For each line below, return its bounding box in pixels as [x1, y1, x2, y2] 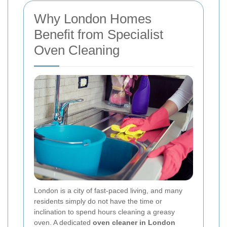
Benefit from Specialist [34, 26, 163, 42]
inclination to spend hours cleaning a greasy [34, 208, 175, 216]
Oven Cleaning [34, 42, 120, 58]
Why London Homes [34, 11, 152, 26]
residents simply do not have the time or [34, 197, 162, 206]
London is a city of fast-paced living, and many [34, 186, 182, 195]
